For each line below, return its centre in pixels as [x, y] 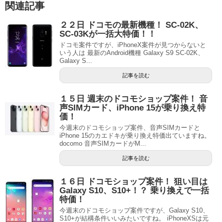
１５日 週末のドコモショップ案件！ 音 [134, 99]
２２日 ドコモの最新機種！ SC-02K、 [131, 25]
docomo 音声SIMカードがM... [103, 143]
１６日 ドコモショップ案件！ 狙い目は [134, 182]
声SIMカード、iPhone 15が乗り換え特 [133, 108]
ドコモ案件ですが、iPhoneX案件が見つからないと [133, 45]
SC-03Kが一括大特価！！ [108, 34]
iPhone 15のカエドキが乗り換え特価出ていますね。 [135, 136]
